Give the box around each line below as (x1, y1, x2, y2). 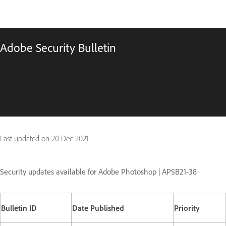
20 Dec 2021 (51, 134, 89, 143)
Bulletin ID (1, 203, 37, 213)
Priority (174, 203, 200, 213)
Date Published (72, 203, 124, 213)
